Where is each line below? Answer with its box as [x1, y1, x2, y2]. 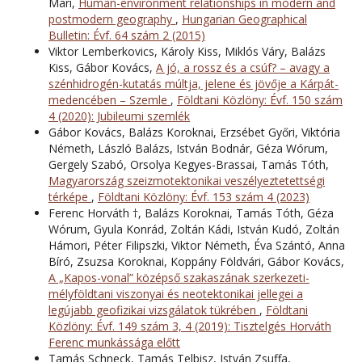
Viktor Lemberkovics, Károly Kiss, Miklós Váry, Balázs [48, 43, 326, 59]
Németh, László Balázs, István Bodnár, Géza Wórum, [48, 140, 328, 156]
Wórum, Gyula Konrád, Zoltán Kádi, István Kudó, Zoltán [48, 221, 339, 237]
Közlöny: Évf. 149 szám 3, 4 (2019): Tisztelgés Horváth [48, 318, 331, 334]
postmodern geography [48, 11, 175, 27]
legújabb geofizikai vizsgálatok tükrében [48, 301, 259, 318]
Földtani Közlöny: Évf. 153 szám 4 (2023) [98, 188, 309, 204]
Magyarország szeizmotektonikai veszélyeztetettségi [48, 172, 325, 188]
